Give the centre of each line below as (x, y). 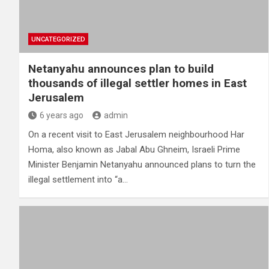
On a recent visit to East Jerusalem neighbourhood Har (136, 134)
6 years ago (62, 115)
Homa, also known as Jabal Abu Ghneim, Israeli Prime (134, 149)
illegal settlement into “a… (78, 179)
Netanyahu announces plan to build (121, 68)
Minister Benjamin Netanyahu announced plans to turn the (142, 164)
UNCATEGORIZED (58, 39)
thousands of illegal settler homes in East (138, 83)
